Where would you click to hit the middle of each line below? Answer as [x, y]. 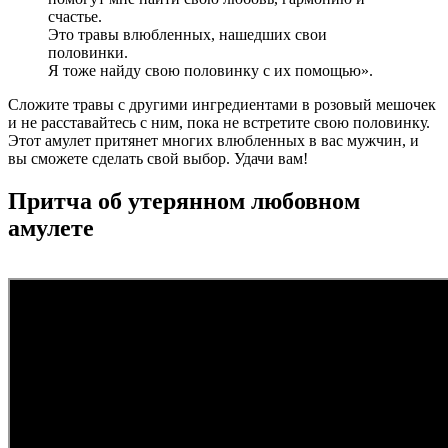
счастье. [75, 16]
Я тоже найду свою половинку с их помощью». [210, 70]
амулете [51, 227]
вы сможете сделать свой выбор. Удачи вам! [158, 158]
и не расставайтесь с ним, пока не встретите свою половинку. [219, 122]
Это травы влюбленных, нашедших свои [187, 34]
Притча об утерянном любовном [184, 200]
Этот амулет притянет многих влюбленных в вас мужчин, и [213, 140]
